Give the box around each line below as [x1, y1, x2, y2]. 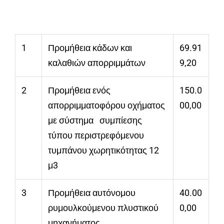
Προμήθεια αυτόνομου [48, 187, 135, 198]
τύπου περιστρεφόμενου [48, 130, 144, 141]
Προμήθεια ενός [48, 85, 110, 96]
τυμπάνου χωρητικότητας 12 [48, 145, 159, 156]
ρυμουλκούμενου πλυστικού [48, 202, 158, 213]
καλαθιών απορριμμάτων [48, 57, 145, 68]
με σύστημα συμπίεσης [48, 115, 142, 126]
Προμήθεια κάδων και [48, 42, 132, 53]
